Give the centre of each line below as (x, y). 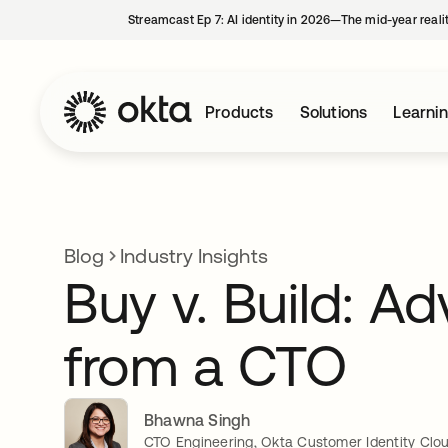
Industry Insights (194, 255)
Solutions (333, 112)
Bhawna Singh (197, 419)
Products (239, 112)
